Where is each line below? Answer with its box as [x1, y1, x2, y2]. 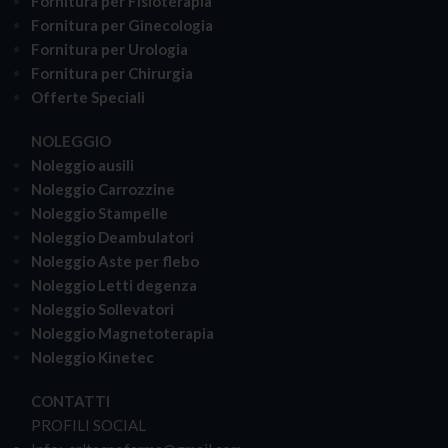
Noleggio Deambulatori [31, 227, 194, 246]
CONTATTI [31, 391, 110, 410]
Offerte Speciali [31, 87, 145, 106]
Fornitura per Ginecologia [31, 15, 213, 34]
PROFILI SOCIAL [31, 415, 146, 434]
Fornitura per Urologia [31, 39, 188, 58]
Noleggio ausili [31, 155, 134, 174]
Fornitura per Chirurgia [31, 63, 193, 82]
